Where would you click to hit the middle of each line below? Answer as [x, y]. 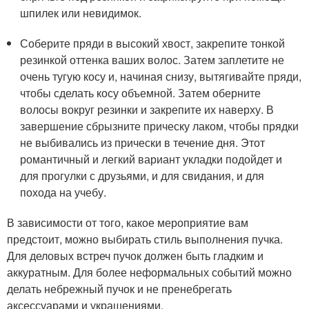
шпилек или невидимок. [81, 13]
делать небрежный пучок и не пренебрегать [119, 289]
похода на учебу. [63, 192]
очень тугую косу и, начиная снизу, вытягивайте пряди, [161, 76]
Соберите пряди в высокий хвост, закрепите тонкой [153, 43]
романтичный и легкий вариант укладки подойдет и [151, 159]
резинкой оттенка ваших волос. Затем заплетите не [152, 60]
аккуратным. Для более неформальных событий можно [149, 272]
